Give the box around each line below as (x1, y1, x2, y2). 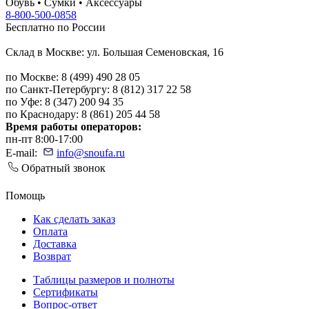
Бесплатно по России (6, 21, 106, 33)
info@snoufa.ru (57, 146, 125, 159)
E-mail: (6, 146, 43, 159)
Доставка (33, 237, 77, 250)
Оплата (33, 225, 68, 237)
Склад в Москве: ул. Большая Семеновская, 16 (6, 46, 223, 58)
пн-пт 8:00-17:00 (6, 132, 83, 145)
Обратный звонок (21, 161, 106, 174)
